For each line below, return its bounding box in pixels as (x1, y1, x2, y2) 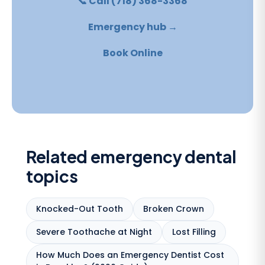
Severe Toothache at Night (36, 225, 152, 238)
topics (26, 165, 78, 186)
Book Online (102, 46, 163, 60)
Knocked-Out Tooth (36, 202, 123, 215)
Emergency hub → (88, 20, 177, 34)
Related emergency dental (26, 146, 237, 167)
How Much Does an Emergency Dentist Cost (36, 248, 224, 261)
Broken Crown (143, 202, 204, 215)
